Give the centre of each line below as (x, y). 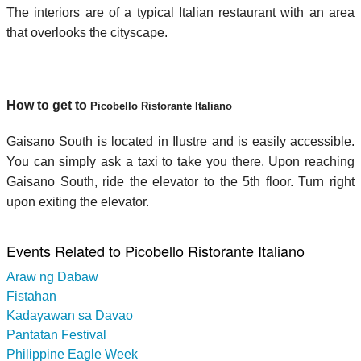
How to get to (48, 105)
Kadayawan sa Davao (70, 315)
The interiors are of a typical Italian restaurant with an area (180, 12)
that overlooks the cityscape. (87, 32)
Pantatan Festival (56, 334)
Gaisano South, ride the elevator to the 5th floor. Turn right (180, 181)
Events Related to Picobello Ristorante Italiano (156, 250)
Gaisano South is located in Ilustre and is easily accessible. (180, 141)
